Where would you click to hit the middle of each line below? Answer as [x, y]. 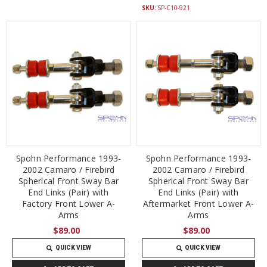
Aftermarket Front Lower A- [198, 204]
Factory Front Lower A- [69, 204]
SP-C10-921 [174, 8]
